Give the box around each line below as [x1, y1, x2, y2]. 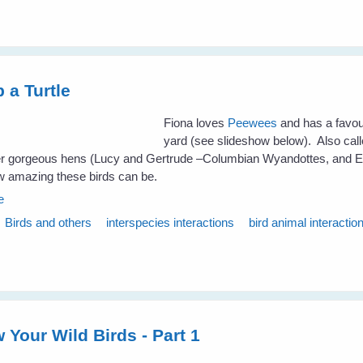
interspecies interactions [106, 216, 235, 230]
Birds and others [5, 216, 92, 230]
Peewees [228, 115, 278, 130]
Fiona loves [164, 115, 228, 130]
